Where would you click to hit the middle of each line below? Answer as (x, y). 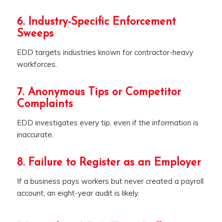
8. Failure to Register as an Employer (109, 163)
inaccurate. (35, 134)
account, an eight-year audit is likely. (78, 193)
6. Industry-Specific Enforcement (96, 22)
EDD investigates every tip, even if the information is (108, 122)
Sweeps (35, 34)
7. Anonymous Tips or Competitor (99, 93)
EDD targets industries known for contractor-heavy (105, 53)
